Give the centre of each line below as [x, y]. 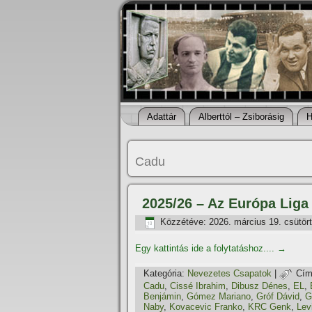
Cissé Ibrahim [198, 286]
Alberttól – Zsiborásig [241, 117]
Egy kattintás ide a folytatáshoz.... [206, 248]
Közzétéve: [183, 222]
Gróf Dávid [278, 296]
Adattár [162, 117]
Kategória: [164, 274]
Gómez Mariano [219, 296]
